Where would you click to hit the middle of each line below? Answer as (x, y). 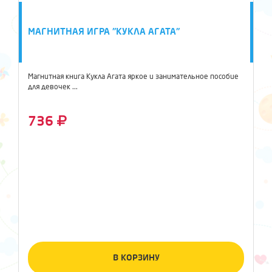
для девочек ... (53, 87)
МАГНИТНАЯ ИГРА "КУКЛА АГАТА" (104, 32)
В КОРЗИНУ (136, 258)
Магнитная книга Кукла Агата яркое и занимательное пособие (133, 77)
